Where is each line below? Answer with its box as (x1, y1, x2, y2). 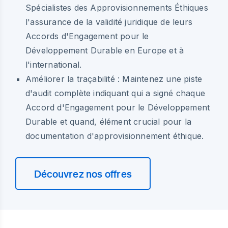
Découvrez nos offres (34, 167, 132, 180)
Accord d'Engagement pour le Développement (25, 102, 210, 112)
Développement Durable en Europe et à (25, 45, 184, 55)
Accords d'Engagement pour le (25, 31, 149, 41)
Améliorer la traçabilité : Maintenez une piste (25, 73, 203, 84)
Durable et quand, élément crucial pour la (25, 116, 192, 127)
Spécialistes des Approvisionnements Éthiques (25, 2, 208, 13)
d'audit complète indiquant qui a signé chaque (25, 88, 206, 98)
